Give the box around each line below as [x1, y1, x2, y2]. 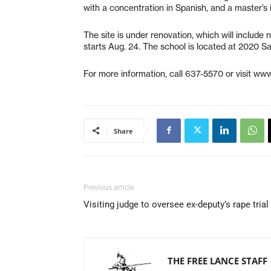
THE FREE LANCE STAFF [168, 254, 267, 267]
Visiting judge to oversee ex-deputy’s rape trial [83, 198, 269, 210]
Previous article [83, 183, 134, 192]
